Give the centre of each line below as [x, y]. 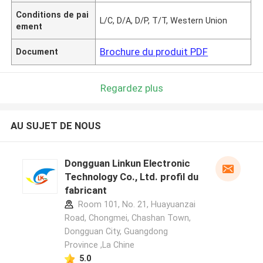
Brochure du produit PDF [154, 51]
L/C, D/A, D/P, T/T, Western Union [164, 20]
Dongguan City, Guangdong [116, 232]
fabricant [85, 190]
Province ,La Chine [99, 245]
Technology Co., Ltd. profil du [131, 177]
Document [37, 51]
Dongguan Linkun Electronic [127, 163]
